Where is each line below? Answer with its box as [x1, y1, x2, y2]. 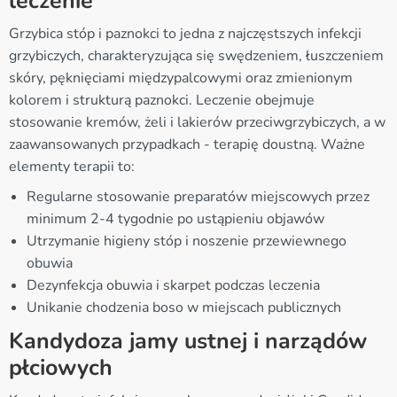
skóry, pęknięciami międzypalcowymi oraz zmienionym [9, 67, 353, 88]
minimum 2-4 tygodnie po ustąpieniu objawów [27, 208, 324, 229]
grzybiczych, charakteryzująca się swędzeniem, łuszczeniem [9, 45, 384, 66]
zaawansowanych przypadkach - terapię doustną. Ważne [9, 134, 365, 154]
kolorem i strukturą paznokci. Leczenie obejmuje [9, 90, 315, 110]
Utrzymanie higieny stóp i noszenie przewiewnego [27, 230, 346, 251]
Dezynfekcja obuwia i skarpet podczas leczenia [27, 275, 320, 295]
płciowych [9, 352, 113, 383]
